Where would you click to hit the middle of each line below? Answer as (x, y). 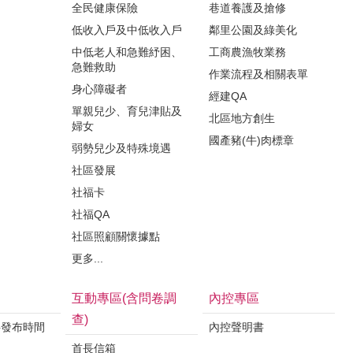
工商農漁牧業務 (247, 52)
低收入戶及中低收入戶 (127, 30)
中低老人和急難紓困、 (127, 52)
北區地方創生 (242, 118)
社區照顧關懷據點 (116, 236)
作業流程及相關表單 (258, 74)
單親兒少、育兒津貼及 (127, 111)
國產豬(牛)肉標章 (251, 140)
